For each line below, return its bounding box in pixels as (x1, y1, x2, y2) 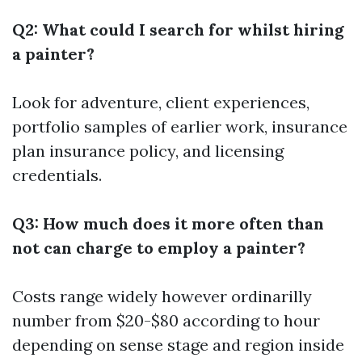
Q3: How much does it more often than (12, 213, 324, 234)
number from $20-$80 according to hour (12, 310, 320, 330)
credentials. (12, 165, 102, 185)
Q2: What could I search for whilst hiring (12, 19, 344, 40)
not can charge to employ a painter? (12, 238, 305, 258)
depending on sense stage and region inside (12, 335, 344, 355)
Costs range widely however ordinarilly (12, 286, 312, 306)
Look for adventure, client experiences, (12, 92, 309, 112)
